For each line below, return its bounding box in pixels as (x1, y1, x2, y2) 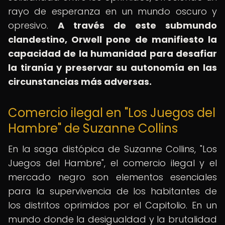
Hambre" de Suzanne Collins (8, 120, 178, 137)
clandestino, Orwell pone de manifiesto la (8, 33, 217, 46)
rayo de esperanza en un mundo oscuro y (8, 5, 217, 18)
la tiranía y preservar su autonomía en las (8, 61, 217, 74)
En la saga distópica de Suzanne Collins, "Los (8, 143, 217, 155)
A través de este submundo (58, 19, 217, 32)
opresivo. (8, 19, 58, 32)
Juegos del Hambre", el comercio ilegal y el (8, 157, 217, 169)
